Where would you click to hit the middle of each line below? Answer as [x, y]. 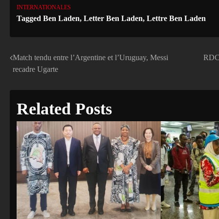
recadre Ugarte [35, 69]
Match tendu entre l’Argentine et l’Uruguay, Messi [90, 57]
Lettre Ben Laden [176, 18]
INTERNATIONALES [44, 7]
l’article [29, 95]
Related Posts [64, 109]
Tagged [30, 18]
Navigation [37, 60]
